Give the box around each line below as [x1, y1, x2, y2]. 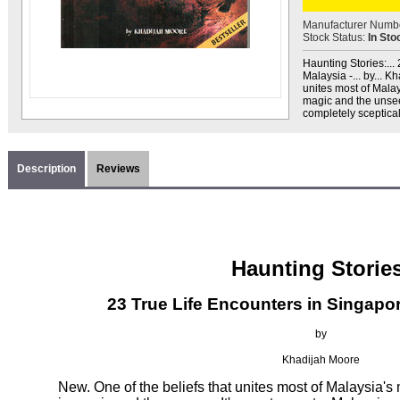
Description [17, 162, 76, 175]
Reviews [96, 162, 140, 175]
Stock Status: [303, 31, 368, 44]
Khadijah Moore [281, 354, 360, 366]
